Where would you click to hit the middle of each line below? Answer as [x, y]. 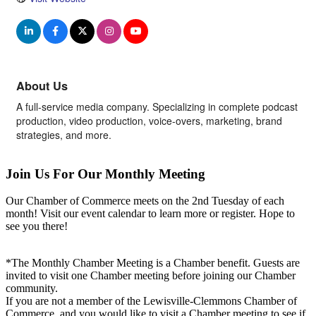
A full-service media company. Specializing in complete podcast [157, 107]
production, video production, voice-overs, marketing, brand [149, 121]
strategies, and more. [64, 135]
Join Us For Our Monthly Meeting [105, 174]
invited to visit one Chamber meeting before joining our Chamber [151, 276]
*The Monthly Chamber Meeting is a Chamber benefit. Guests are [153, 263]
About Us [42, 86]
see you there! [37, 226]
